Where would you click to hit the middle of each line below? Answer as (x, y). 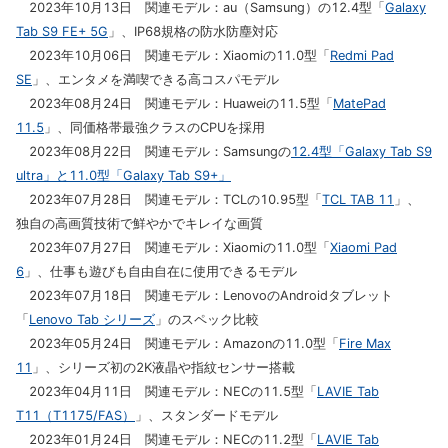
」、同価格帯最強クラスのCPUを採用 (154, 127)
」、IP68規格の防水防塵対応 (193, 31)
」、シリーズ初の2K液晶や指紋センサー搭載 (163, 367)
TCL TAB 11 (358, 199)
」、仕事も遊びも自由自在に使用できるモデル (160, 271)
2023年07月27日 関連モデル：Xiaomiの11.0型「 (173, 247)
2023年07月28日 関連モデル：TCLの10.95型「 (169, 199)
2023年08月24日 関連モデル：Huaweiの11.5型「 (174, 103)
